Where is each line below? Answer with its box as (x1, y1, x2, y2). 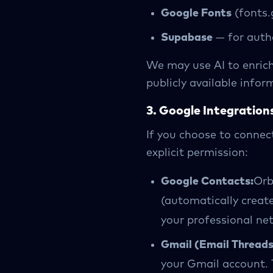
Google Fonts (161, 8, 232, 19)
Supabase (161, 32, 213, 43)
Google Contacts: (161, 176, 253, 187)
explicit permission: (146, 147, 248, 158)
